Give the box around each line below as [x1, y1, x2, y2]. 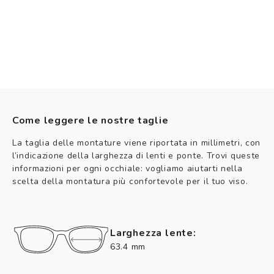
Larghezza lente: [110, 226, 196, 240]
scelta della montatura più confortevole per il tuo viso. [12, 175, 248, 187]
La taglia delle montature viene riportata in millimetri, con [12, 136, 261, 149]
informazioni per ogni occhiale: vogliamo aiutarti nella [12, 162, 243, 174]
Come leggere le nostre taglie [12, 113, 169, 127]
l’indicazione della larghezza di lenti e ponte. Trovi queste [12, 149, 261, 161]
